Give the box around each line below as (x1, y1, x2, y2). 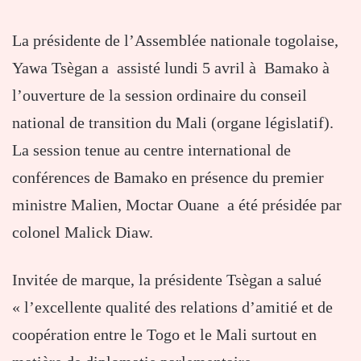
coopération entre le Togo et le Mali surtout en (12, 326, 317, 344)
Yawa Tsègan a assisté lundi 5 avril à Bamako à (12, 59, 330, 77)
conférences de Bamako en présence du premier (12, 168, 324, 187)
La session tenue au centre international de (12, 141, 291, 160)
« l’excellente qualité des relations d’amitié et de (12, 298, 333, 317)
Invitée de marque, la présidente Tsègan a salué (12, 271, 322, 289)
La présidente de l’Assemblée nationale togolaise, (12, 31, 338, 50)
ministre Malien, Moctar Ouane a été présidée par (12, 196, 342, 214)
